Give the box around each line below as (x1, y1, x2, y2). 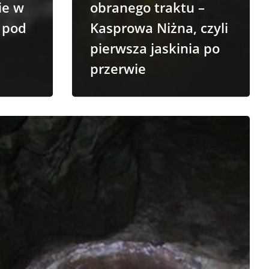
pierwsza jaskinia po (90, 38, 220, 57)
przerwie (90, 59, 146, 77)
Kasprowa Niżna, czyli (90, 18, 228, 37)
